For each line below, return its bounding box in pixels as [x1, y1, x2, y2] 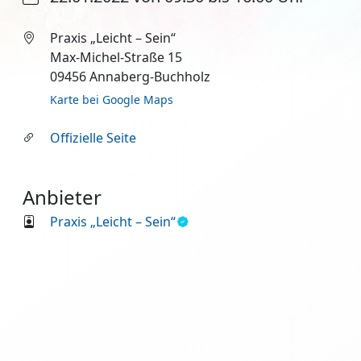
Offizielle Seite [49, 129, 136, 147]
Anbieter [23, 184, 102, 210]
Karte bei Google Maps [49, 92, 173, 107]
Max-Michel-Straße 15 [49, 48, 182, 66]
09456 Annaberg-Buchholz [49, 68, 210, 85]
